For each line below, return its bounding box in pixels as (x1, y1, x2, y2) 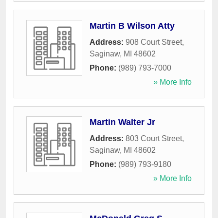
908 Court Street (126, 38, 182, 47)
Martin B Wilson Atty (90, 21, 175, 31)
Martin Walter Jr (90, 117, 155, 127)
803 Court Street (126, 134, 182, 143)
